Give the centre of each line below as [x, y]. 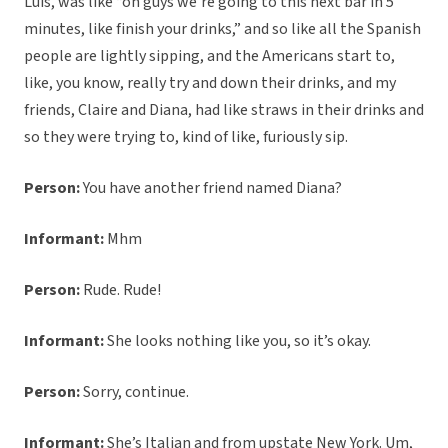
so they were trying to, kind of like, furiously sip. [186, 137]
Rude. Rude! [120, 290]
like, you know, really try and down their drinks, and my [210, 83]
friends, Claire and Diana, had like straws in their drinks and [224, 110]
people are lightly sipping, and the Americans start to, [209, 56]
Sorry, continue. [134, 392]
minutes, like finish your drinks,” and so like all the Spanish [222, 29]
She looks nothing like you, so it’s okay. [237, 341]
